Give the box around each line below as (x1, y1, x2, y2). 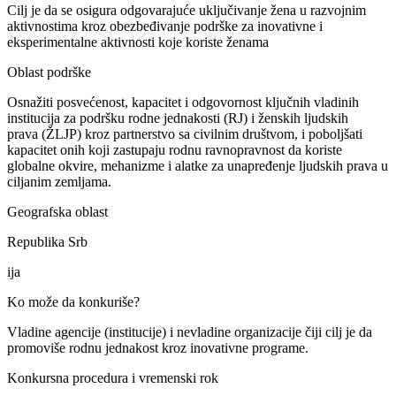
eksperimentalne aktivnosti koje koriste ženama (7, 34, 269, 49)
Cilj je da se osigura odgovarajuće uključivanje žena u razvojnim (7, 2, 366, 18)
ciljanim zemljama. (7, 173, 111, 189)
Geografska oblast (7, 203, 108, 219)
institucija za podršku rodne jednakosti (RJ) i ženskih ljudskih (7, 110, 348, 126)
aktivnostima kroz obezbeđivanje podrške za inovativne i (7, 18, 323, 34)
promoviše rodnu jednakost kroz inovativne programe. (7, 339, 308, 355)
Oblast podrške (7, 64, 91, 80)
